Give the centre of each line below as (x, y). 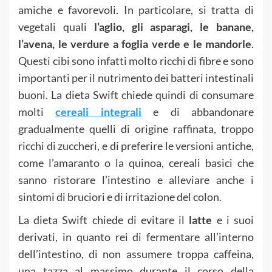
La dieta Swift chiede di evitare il (104, 219)
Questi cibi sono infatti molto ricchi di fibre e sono (136, 60)
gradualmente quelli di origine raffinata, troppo (136, 128)
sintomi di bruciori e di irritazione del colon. (120, 196)
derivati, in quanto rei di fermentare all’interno (136, 236)
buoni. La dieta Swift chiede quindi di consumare (136, 94)
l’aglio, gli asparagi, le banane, (170, 26)
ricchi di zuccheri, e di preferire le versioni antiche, (136, 145)
